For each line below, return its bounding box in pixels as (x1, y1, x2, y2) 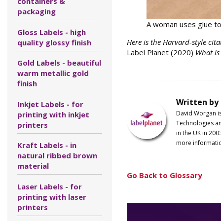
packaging (17, 6, 56, 16)
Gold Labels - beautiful (17, 58, 101, 68)
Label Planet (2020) (126, 47, 195, 57)
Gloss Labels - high (17, 27, 86, 37)
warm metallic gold (17, 68, 89, 78)
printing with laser (17, 191, 86, 202)
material (17, 161, 49, 171)
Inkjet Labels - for (17, 99, 83, 109)
